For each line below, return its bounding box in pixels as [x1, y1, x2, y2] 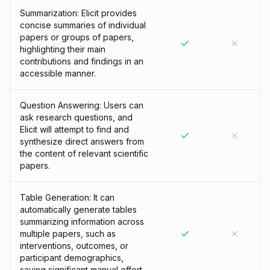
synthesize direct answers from [20, 136, 144, 146]
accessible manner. [20, 68, 96, 78]
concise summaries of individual [20, 20, 146, 30]
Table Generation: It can [20, 192, 115, 202]
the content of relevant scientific [20, 148, 148, 159]
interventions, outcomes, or [20, 240, 128, 251]
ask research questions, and [20, 112, 133, 122]
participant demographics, [20, 253, 124, 263]
